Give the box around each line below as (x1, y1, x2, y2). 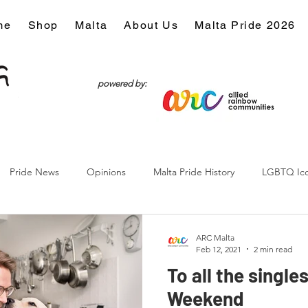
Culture (9, 221, 41, 234)
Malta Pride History (153, 166, 234, 179)
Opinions (87, 166, 126, 179)
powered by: (98, 78, 146, 89)
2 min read (254, 243, 292, 254)
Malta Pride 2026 (195, 18, 296, 32)
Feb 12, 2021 (196, 243, 241, 254)
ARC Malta (196, 232, 234, 243)
